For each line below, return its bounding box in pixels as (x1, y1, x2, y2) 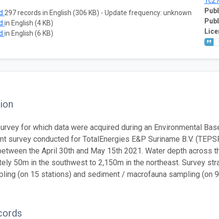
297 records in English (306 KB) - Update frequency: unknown (4, 8, 192, 17)
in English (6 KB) (4, 29, 53, 37)
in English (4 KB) (4, 19, 53, 27)
